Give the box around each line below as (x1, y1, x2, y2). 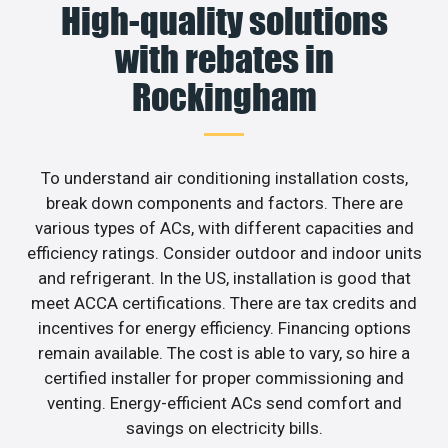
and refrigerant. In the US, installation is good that (37, 267, 411, 288)
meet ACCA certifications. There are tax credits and (31, 292, 417, 313)
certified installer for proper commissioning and (44, 367, 404, 388)
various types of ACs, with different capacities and (34, 217, 414, 238)
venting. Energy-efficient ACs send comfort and (46, 392, 402, 413)
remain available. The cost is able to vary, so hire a (38, 342, 410, 363)
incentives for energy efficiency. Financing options (37, 317, 411, 338)
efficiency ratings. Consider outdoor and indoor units (26, 242, 422, 263)
